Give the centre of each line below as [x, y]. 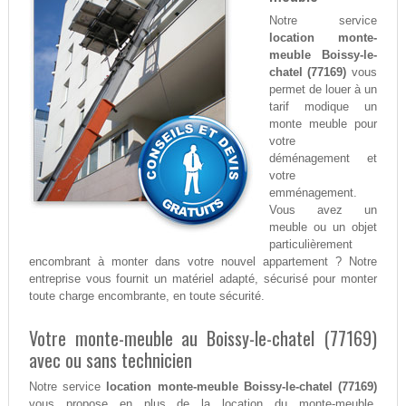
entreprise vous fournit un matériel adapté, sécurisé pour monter [203, 279]
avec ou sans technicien [110, 360]
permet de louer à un [323, 90]
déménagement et [323, 159]
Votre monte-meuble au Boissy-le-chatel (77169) [203, 338]
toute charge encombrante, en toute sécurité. [146, 296]
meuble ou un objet [323, 227]
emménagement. [313, 193]
